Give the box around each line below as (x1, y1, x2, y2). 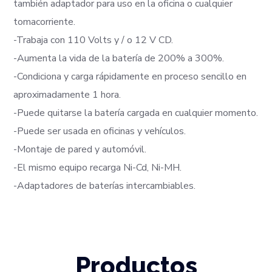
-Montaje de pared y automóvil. (13, 142, 147, 156)
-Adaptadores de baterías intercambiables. (13, 178, 196, 192)
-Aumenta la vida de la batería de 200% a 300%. (13, 51, 225, 65)
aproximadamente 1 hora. (13, 87, 121, 101)
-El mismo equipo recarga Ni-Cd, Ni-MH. (13, 160, 182, 174)
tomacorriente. (13, 15, 76, 29)
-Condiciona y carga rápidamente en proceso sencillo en (13, 69, 247, 83)
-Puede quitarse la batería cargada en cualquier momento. (13, 106, 259, 120)
